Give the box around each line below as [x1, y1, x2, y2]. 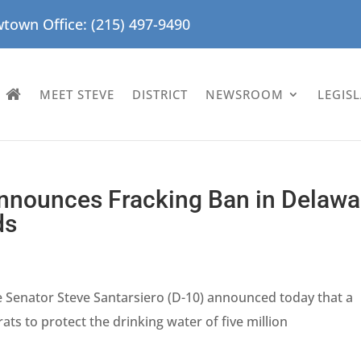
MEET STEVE [39, 85, 115, 102]
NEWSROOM [205, 85, 284, 102]
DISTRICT [132, 85, 189, 102]
